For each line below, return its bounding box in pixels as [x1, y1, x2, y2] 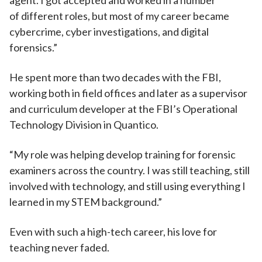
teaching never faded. [9, 241, 111, 254]
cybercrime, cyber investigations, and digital [9, 25, 209, 38]
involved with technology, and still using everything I [9, 180, 246, 192]
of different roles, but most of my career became [9, 9, 229, 22]
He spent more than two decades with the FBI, [9, 71, 221, 84]
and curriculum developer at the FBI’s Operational [9, 102, 237, 115]
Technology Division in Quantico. [9, 118, 160, 131]
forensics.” [9, 41, 59, 54]
